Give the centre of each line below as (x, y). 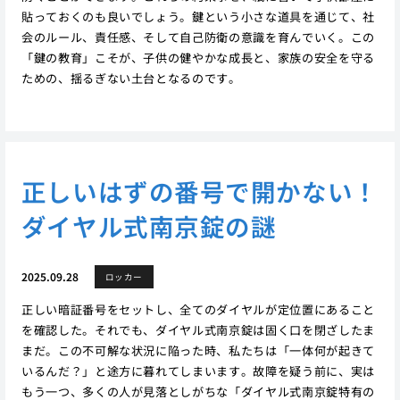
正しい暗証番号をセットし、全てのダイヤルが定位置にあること (198, 309)
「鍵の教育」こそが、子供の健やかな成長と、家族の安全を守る (198, 58)
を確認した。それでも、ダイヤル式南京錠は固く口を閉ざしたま (198, 329)
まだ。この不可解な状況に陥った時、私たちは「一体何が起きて (198, 350)
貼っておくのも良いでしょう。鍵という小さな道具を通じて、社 (198, 17)
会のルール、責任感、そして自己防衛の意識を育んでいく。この (198, 37)
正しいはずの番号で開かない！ (200, 191)
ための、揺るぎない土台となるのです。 (131, 79)
